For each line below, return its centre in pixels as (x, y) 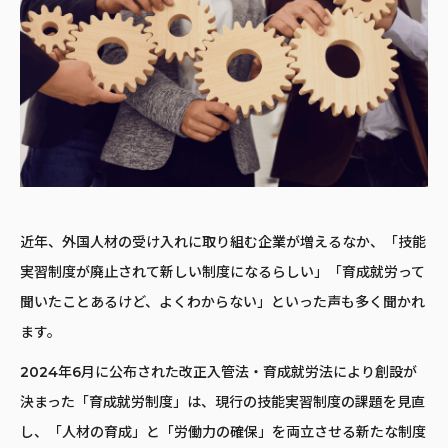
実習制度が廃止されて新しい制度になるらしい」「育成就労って (222, 271)
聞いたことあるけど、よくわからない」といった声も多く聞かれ (222, 301)
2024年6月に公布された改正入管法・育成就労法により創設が (218, 371)
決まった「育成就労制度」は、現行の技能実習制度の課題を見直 (222, 401)
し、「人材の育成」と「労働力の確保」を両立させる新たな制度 (223, 431)
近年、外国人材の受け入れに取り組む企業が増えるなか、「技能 (223, 241)
